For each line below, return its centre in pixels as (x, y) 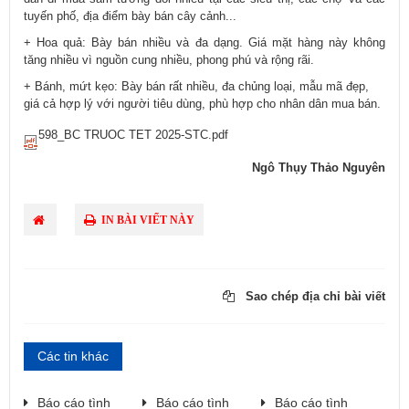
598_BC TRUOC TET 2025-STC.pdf (133, 134)
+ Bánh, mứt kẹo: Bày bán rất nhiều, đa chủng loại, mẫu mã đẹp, (196, 86)
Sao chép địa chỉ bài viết (314, 296)
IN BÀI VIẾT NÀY (147, 220)
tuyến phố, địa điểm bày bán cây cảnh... (130, 16)
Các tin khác (73, 356)
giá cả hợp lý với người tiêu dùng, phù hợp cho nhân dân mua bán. (202, 103)
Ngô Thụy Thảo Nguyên (319, 167)
